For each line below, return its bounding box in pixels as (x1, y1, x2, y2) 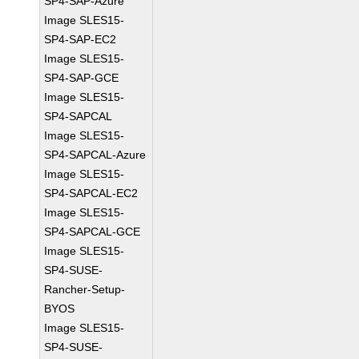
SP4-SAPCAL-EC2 (44, 187, 139, 200)
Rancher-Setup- (44, 283, 126, 296)
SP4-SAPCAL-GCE (44, 225, 141, 238)
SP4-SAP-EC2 (44, 33, 117, 46)
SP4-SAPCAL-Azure (44, 148, 147, 161)
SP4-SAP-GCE (44, 71, 119, 84)
